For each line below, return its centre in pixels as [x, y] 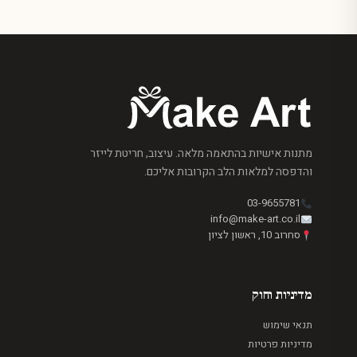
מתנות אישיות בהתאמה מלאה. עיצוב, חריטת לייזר [201, 153]
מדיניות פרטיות [280, 344]
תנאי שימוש [288, 325]
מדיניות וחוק [282, 295]
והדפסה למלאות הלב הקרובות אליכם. [228, 172]
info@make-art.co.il [256, 219]
